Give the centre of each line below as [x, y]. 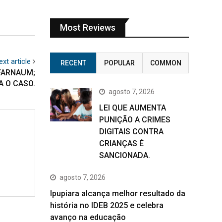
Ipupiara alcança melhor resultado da [118, 194]
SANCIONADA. [125, 155]
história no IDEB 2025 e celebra [107, 205]
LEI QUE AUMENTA [133, 108]
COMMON [166, 63]
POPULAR [119, 63]
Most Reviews [88, 28]
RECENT [73, 63]
